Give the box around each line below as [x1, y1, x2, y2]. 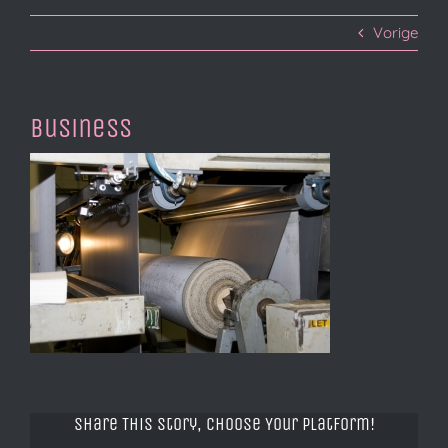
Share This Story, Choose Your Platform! [73, 413, 375, 436]
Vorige [373, 23, 418, 43]
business [30, 112, 132, 145]
